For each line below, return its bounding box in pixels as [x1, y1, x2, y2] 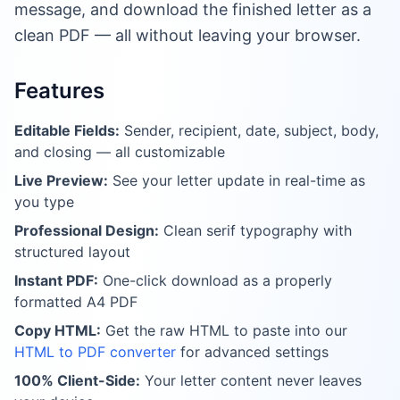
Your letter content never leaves [140, 371, 362, 389]
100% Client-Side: [14, 371, 140, 389]
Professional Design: [14, 221, 159, 239]
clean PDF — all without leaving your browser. [14, 26, 361, 45]
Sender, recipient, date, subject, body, [120, 121, 379, 139]
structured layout [14, 243, 130, 261]
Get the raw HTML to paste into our [101, 321, 347, 339]
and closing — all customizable [14, 143, 225, 161]
